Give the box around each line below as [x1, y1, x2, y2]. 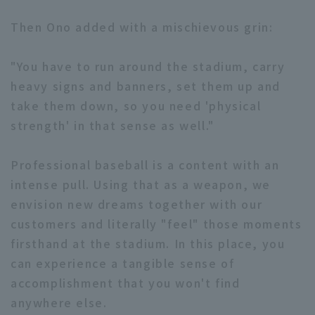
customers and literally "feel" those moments [11, 215, 302, 233]
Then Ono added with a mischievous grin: [11, 18, 274, 36]
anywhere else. [11, 294, 108, 311]
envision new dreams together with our [11, 195, 263, 213]
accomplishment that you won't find [11, 274, 240, 292]
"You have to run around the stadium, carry [11, 58, 285, 75]
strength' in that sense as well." [11, 117, 214, 134]
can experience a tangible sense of [11, 255, 235, 272]
